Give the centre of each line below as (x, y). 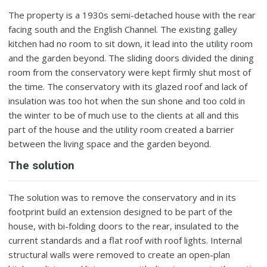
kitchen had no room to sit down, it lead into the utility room (131, 44)
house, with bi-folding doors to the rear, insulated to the (124, 226)
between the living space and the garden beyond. (110, 144)
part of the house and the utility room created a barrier (122, 130)
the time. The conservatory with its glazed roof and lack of (128, 87)
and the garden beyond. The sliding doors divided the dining (131, 58)
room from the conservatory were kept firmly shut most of (130, 72)
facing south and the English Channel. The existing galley (123, 30)
